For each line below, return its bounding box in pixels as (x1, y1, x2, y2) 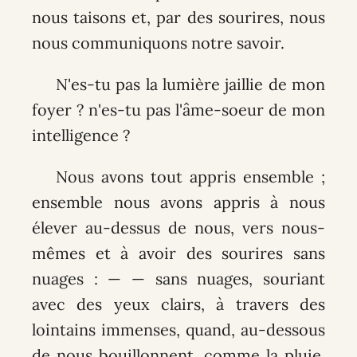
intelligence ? (31, 125, 130, 146)
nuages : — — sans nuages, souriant (31, 269, 326, 289)
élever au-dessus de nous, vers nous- (31, 218, 326, 238)
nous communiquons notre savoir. (31, 33, 284, 53)
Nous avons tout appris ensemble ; (55, 167, 326, 187)
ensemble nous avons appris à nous (31, 192, 326, 213)
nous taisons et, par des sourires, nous (31, 7, 326, 28)
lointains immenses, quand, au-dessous (31, 320, 326, 340)
